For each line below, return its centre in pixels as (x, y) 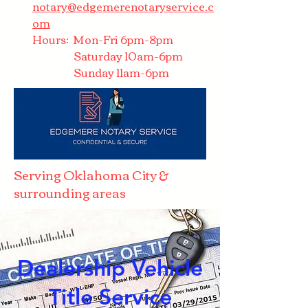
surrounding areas (70, 192)
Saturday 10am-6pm (108, 56)
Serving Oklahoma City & (91, 175)
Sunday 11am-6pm (101, 72)
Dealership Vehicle (110, 267)
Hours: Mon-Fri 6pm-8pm (103, 39)
